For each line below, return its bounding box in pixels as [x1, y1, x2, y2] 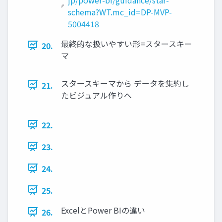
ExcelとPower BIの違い [61, 204, 145, 216]
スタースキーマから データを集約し [61, 77, 189, 89]
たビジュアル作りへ [61, 89, 132, 101]
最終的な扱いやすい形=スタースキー [61, 37, 192, 50]
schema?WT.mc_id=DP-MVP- [68, 5, 172, 18]
